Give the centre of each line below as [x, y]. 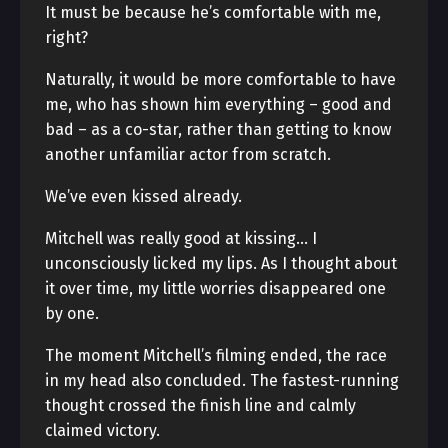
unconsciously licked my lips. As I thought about [221, 263]
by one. [72, 313]
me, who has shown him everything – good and [218, 104]
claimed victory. [102, 430]
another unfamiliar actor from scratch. [188, 154]
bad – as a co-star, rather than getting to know [218, 129]
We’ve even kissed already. [143, 196]
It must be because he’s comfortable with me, [213, 12]
